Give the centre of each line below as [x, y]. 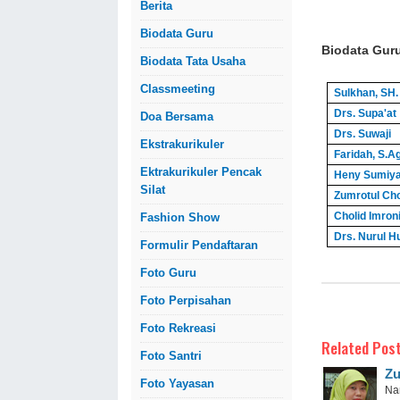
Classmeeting [178, 89]
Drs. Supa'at [365, 113]
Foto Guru [168, 273]
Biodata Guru [177, 33]
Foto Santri [171, 356]
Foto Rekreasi [178, 328]
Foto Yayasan [177, 383]
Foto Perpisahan [186, 300]
